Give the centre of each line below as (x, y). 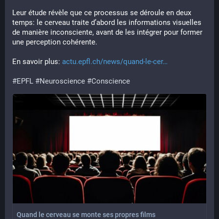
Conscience (111, 81)
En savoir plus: (37, 62)
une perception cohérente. (55, 42)
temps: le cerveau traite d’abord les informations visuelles (107, 22)
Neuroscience (62, 81)
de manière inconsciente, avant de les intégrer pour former (107, 32)
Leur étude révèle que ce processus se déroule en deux (102, 13)
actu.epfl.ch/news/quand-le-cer (112, 62)
